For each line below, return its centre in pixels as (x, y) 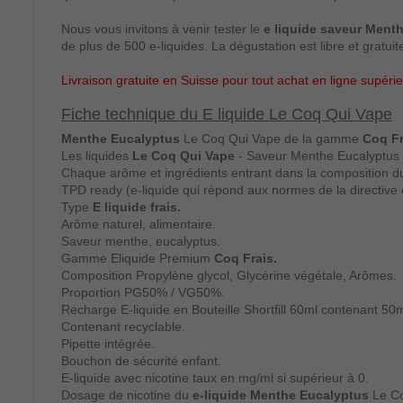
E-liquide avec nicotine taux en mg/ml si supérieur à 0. (215, 377)
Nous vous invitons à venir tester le (162, 28)
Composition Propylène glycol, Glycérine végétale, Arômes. (229, 275)
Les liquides (97, 155)
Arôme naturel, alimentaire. (139, 224)
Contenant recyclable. (123, 326)
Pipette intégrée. (108, 343)
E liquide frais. (137, 206)
